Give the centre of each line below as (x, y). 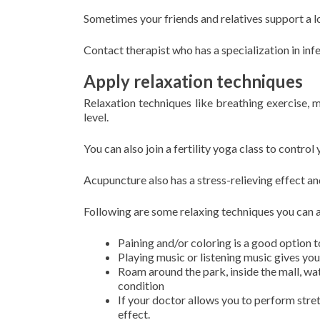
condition (141, 285)
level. (96, 117)
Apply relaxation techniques (193, 81)
